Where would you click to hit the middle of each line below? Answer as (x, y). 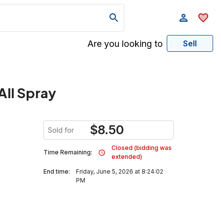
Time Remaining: (68, 152)
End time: (57, 171)
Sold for (61, 130)
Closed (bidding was (142, 148)
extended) (127, 157)
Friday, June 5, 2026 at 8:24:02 (120, 171)
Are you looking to (125, 43)
